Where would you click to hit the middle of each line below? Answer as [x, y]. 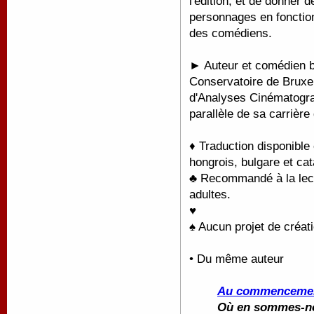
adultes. [212, 194]
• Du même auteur [237, 259]
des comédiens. [231, 33]
